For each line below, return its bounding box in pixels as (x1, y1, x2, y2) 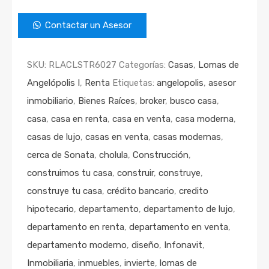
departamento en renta (27, 222, 124, 233)
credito (179, 186, 208, 197)
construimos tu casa (27, 168, 112, 179)
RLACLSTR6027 (49, 59, 116, 71)
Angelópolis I (27, 77, 80, 89)
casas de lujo (27, 131, 80, 143)
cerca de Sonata (27, 150, 94, 161)
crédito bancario (107, 186, 174, 197)
